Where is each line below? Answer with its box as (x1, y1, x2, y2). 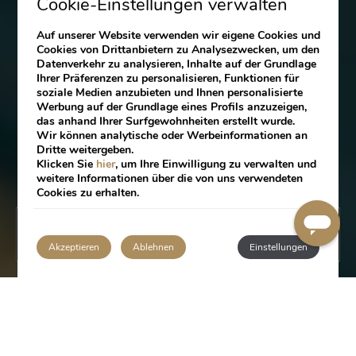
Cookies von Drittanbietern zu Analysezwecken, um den (37, 42, 320, 57)
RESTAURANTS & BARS (16, 315, 207, 339)
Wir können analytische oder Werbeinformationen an (37, 128, 308, 143)
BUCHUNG (164, 228, 231, 241)
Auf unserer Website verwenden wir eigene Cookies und (37, 28, 321, 43)
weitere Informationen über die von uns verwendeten (37, 171, 304, 186)
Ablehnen (133, 241, 175, 253)
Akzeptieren (48, 241, 100, 253)
